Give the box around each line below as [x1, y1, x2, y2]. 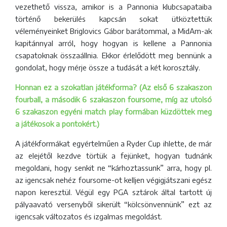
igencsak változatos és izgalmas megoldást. [15, 211, 162, 221]
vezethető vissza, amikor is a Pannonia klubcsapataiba [15, 2, 212, 11]
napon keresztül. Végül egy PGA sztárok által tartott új [15, 187, 212, 197]
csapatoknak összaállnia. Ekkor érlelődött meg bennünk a [15, 50, 212, 60]
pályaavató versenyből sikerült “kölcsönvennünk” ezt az [15, 199, 212, 209]
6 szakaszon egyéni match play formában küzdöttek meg [15, 106, 212, 116]
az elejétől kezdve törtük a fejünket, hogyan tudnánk [15, 150, 212, 160]
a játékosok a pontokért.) [15, 119, 99, 128]
